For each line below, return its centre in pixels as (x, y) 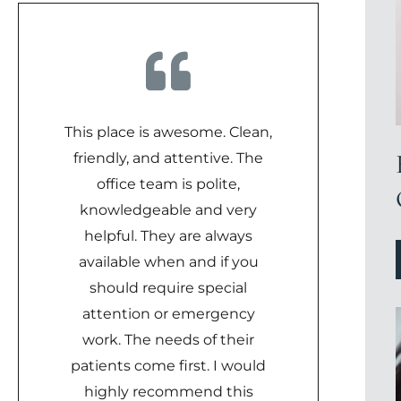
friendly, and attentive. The (168, 158)
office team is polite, (168, 184)
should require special (168, 288)
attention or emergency (168, 314)
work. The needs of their (168, 340)
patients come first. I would (168, 366)
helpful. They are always (168, 236)
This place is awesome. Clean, (168, 132)
